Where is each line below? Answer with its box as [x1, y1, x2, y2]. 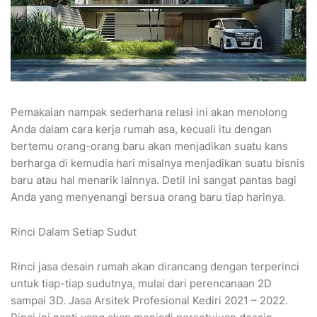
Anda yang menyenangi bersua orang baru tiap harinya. [11, 190, 286, 204]
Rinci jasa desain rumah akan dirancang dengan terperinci [11, 260, 299, 274]
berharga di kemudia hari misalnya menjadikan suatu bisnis [11, 156, 305, 171]
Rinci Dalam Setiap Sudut [11, 225, 137, 239]
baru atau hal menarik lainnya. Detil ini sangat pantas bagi [11, 173, 296, 188]
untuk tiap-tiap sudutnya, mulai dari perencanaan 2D [11, 277, 272, 291]
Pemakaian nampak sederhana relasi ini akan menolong [11, 105, 287, 120]
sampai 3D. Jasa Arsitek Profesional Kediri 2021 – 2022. [11, 294, 288, 308]
